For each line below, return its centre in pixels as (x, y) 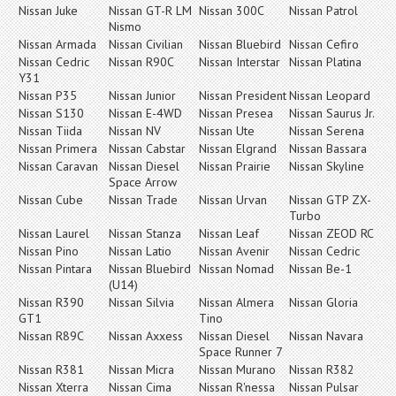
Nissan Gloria (324, 302)
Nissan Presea (236, 113)
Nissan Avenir (234, 251)
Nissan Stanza (145, 233)
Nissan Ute (227, 130)
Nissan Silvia (141, 302)
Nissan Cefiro (324, 44)
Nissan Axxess (146, 335)
